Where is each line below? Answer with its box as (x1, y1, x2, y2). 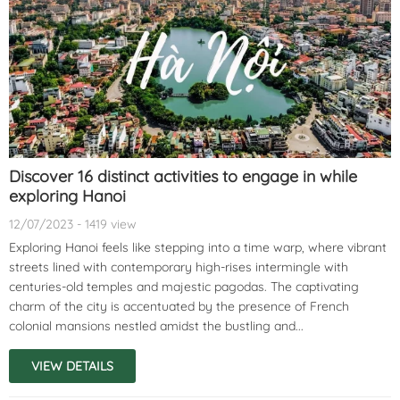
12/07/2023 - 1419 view (9, 215, 137, 232)
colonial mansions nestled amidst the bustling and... (9, 317, 304, 334)
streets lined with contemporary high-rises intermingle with (9, 258, 348, 275)
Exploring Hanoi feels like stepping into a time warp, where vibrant (9, 238, 387, 255)
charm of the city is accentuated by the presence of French (9, 297, 349, 314)
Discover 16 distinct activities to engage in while (9, 165, 357, 187)
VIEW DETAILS (31, 357, 113, 374)
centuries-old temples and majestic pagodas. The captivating (9, 278, 359, 295)
